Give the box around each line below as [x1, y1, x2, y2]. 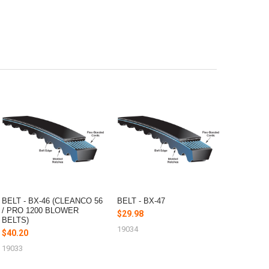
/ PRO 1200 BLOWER [2, 205, 79, 215]
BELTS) [2, 215, 29, 225]
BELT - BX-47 [117, 196, 166, 205]
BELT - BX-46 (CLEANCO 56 [2, 196, 103, 205]
